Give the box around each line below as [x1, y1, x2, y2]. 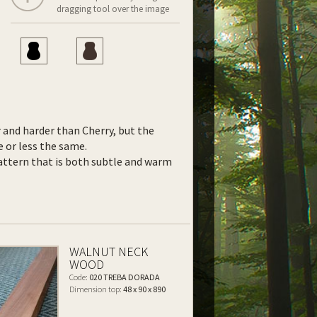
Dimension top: [69, 284, 122, 294]
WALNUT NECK [69, 243, 149, 260]
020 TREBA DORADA [88, 272, 161, 282]
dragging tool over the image [57, 3, 170, 15]
